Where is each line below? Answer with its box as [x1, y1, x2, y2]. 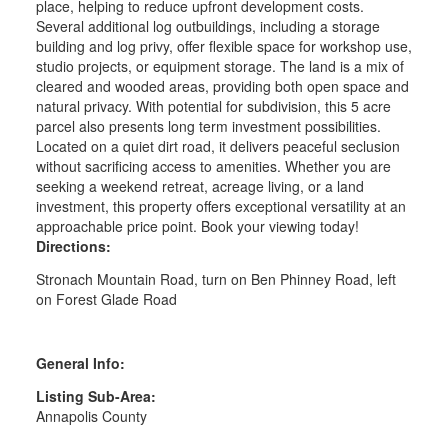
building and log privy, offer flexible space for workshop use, [35, 36, 412, 57]
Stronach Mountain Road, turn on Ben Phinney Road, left [35, 269, 396, 290]
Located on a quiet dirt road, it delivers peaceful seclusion [35, 136, 400, 157]
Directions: [35, 236, 111, 257]
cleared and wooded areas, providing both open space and [35, 76, 409, 97]
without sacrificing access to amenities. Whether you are [35, 156, 391, 177]
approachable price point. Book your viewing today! [35, 216, 359, 237]
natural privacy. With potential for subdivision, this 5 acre [35, 96, 391, 117]
